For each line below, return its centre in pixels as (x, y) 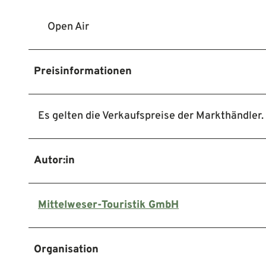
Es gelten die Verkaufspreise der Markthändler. (151, 116)
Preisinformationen (83, 72)
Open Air (68, 27)
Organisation (66, 250)
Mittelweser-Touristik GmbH (108, 205)
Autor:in (54, 161)
